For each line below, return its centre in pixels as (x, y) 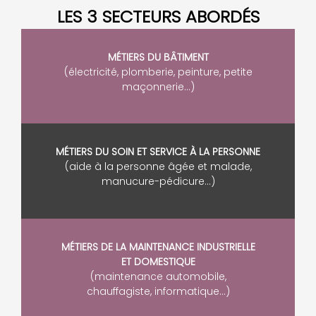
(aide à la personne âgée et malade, (158, 167)
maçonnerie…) (158, 87)
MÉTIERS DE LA (95, 247)
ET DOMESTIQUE (158, 261)
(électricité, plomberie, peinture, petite (158, 72)
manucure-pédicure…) (158, 182)
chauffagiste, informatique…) (158, 291)
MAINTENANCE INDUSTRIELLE (192, 247)
